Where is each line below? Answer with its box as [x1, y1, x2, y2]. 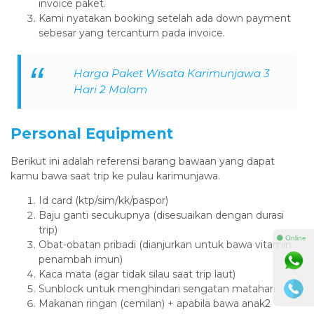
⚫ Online [276, 233, 306, 242]
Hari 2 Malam [74, 83, 148, 97]
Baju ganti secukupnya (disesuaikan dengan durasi [39, 208, 284, 221]
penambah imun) [39, 252, 123, 266]
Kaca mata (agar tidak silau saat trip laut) [39, 267, 235, 280]
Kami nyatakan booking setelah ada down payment [39, 11, 291, 25]
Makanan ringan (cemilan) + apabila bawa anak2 [39, 296, 271, 310]
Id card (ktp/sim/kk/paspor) [39, 193, 168, 207]
